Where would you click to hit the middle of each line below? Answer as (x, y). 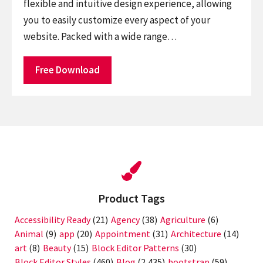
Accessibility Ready (53, 220)
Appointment (123, 234)
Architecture (196, 234)
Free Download (68, 70)
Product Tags (131, 198)
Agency (125, 220)
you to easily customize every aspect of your (117, 20)
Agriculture (183, 220)
